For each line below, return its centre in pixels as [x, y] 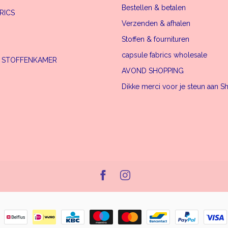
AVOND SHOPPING [153, 70]
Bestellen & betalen [154, 7]
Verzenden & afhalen [156, 23]
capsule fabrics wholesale [164, 55]
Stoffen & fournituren [155, 39]
